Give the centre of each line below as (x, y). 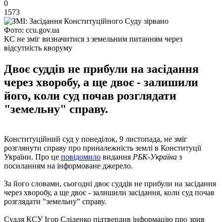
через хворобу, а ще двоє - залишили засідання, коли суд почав (109, 192)
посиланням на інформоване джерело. (68, 166)
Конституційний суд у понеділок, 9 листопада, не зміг (96, 139)
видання (116, 157)
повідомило (81, 157)
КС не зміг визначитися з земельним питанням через (93, 39)
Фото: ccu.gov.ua (32, 30)
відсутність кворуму (38, 48)
